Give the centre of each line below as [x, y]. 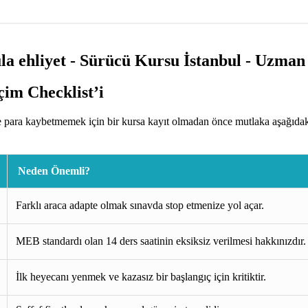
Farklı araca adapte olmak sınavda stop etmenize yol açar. [140, 206]
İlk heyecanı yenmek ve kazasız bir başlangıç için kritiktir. [141, 277]
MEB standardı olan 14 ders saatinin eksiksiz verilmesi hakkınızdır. [161, 241]
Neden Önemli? [54, 171]
